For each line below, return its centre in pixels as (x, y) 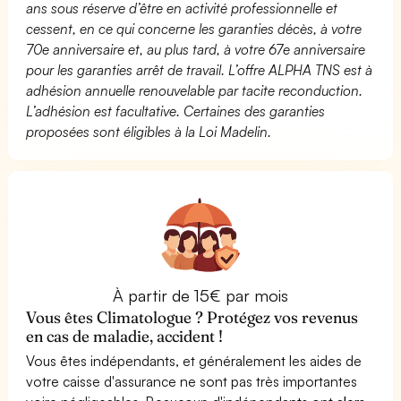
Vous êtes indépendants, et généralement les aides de (194, 360)
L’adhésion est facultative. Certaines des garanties (176, 111)
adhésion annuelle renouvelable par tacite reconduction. (195, 90)
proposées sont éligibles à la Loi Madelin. (149, 131)
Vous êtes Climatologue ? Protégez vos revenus (192, 317)
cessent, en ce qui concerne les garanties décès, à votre (194, 28)
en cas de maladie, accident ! (125, 336)
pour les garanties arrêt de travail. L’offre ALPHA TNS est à (200, 69)
